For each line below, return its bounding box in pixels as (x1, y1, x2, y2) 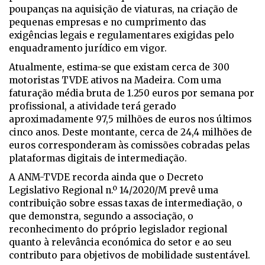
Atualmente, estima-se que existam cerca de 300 (9, 62, 230, 73)
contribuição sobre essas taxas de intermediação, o (9, 198, 243, 209)
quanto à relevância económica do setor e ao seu (9, 237, 232, 248)
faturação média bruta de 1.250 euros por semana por (9, 88, 254, 99)
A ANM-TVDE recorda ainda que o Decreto (9, 172, 203, 183)
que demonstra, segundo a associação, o (9, 211, 193, 222)
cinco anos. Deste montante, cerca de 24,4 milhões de (9, 127, 252, 138)
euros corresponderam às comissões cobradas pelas (9, 140, 250, 151)
